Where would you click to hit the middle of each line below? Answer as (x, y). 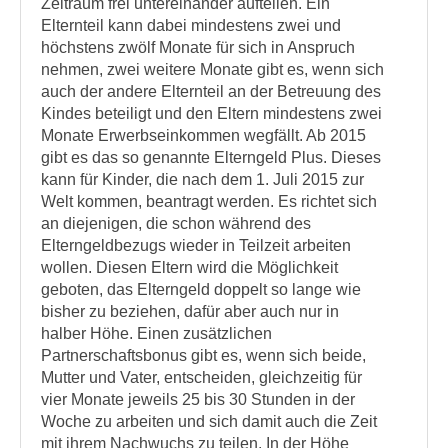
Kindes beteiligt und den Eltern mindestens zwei (211, 113)
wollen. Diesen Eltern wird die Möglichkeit (189, 267)
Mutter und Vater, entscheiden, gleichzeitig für (201, 377)
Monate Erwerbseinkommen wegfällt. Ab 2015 (203, 135)
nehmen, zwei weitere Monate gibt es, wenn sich (212, 69)
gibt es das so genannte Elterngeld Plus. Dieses (211, 157)
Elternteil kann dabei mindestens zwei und (191, 25)
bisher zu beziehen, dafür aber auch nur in (190, 311)
